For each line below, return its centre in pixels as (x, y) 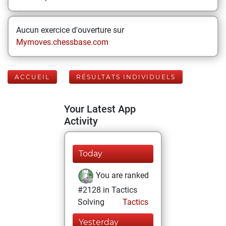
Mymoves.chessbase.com (62, 42)
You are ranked (121, 176)
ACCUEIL (32, 77)
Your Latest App (100, 109)
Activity (81, 121)
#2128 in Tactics (107, 190)
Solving (91, 202)
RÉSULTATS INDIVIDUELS (126, 77)
